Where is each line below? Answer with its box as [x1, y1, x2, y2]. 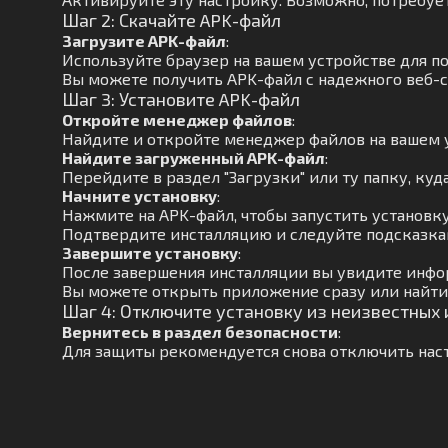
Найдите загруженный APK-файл [62, 148, 325, 167]
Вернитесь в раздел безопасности [62, 322, 338, 341]
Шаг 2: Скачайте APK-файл [62, 9, 281, 31]
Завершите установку [62, 243, 238, 262]
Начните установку [62, 186, 217, 205]
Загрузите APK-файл [62, 31, 226, 50]
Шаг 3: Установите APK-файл [62, 88, 300, 110]
